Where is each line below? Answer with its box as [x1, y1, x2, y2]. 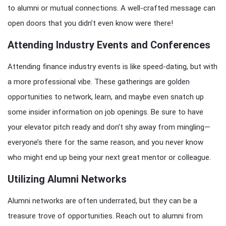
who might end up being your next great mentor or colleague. [8, 153, 211, 162]
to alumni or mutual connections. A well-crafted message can [8, 4, 215, 13]
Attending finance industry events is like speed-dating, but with [8, 62, 217, 71]
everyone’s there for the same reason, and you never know [8, 138, 203, 147]
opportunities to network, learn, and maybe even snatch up [8, 92, 204, 101]
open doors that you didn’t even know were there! [8, 19, 173, 28]
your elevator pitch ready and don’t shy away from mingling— [8, 123, 210, 132]
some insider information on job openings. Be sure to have [8, 107, 203, 117]
